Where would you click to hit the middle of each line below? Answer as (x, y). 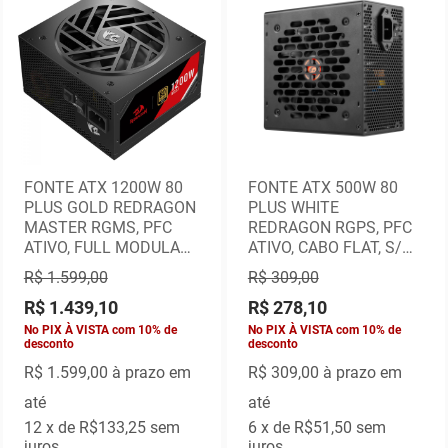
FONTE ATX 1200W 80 (103, 188)
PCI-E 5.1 (55, 268)
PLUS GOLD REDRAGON (109, 208)
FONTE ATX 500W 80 (322, 188)
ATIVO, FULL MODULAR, (108, 248)
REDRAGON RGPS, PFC (329, 228)
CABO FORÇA (295, 268)
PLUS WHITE (293, 208)
